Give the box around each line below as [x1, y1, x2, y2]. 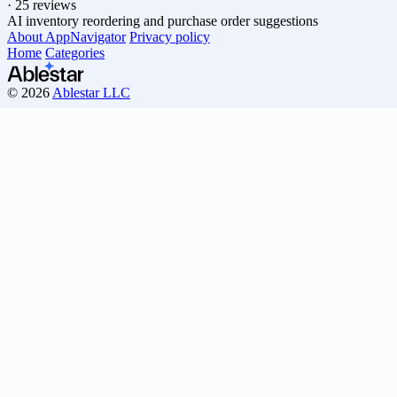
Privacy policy [129, 28, 210, 44]
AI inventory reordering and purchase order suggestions [7, 12, 318, 28]
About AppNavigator [7, 28, 126, 44]
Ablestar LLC [52, 84, 130, 100]
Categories [45, 44, 105, 60]
